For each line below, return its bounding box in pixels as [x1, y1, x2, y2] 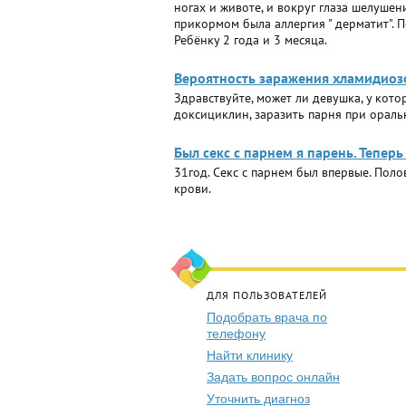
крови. [174, 180, 211, 197]
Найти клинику [207, 348, 293, 362]
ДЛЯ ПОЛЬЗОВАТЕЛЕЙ [207, 288, 327, 302]
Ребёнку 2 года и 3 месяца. [174, 32, 327, 48]
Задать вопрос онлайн [207, 370, 340, 384]
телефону [207, 326, 266, 341]
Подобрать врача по [207, 310, 327, 324]
